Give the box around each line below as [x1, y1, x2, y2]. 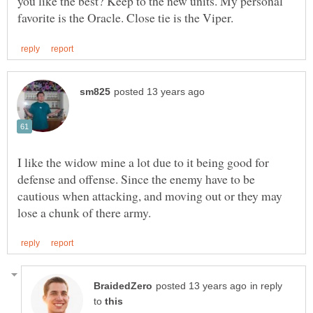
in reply [250, 280, 282, 291]
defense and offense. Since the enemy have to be [17, 170, 255, 187]
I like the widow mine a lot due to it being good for [17, 153, 269, 170]
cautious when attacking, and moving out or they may [17, 187, 282, 204]
